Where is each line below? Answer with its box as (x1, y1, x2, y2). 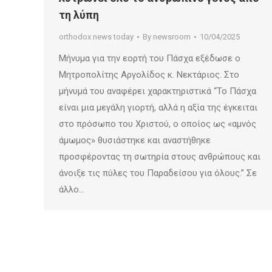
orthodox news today (59, 32, 134, 41)
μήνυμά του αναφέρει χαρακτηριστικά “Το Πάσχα (59, 85, 256, 97)
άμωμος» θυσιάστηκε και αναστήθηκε (59, 134, 211, 146)
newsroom (153, 32, 191, 41)
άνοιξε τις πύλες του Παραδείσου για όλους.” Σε (59, 167, 257, 178)
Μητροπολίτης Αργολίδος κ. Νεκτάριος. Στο (59, 69, 239, 80)
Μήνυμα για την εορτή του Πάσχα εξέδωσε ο (59, 52, 240, 64)
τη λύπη (59, 8, 99, 21)
